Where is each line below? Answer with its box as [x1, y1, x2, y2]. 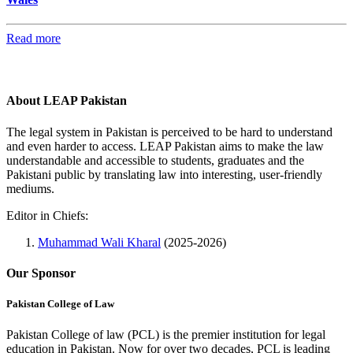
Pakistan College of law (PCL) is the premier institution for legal [6, 328, 325, 342]
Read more [6, 32, 61, 46]
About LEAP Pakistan [6, 94, 127, 108]
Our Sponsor [6, 266, 76, 280]
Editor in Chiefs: [6, 208, 88, 222]
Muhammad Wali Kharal [38, 235, 161, 249]
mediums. [6, 181, 54, 195]
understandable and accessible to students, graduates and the [6, 153, 304, 167]
